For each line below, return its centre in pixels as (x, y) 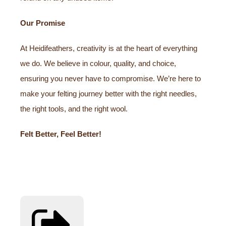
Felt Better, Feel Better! (61, 134)
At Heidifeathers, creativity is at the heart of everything (109, 48)
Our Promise (43, 23)
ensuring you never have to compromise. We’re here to (110, 78)
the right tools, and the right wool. (74, 108)
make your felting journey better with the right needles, (108, 93)
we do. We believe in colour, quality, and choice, (98, 63)
